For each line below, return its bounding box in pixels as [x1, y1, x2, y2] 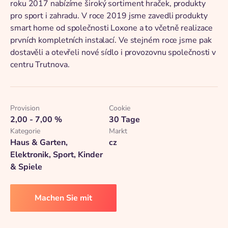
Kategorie [10, 126, 40, 136]
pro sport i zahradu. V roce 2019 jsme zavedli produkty [10, 10, 208, 21]
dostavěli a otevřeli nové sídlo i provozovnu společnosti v [10, 47, 216, 58]
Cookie [108, 103, 130, 113]
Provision [10, 103, 40, 113]
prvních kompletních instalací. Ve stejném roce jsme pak [10, 35, 212, 46]
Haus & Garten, [10, 137, 68, 148]
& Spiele [10, 161, 42, 173]
